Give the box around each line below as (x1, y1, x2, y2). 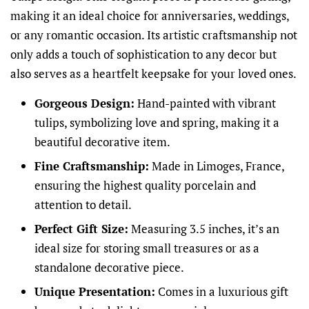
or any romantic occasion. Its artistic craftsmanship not (10, 27, 297, 43)
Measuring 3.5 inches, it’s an (128, 220, 279, 237)
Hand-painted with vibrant (134, 95, 276, 112)
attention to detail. (34, 197, 132, 213)
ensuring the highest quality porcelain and (34, 177, 256, 194)
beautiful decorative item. (34, 134, 170, 150)
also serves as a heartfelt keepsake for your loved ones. (10, 66, 297, 82)
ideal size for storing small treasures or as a (34, 239, 259, 256)
